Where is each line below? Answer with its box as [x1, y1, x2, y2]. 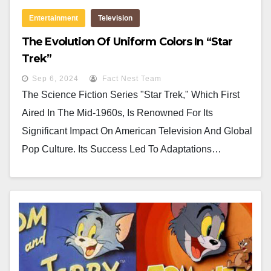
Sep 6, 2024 [32, 74, 79, 83]
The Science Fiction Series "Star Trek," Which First [22, 90, 240, 100]
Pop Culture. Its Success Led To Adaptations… [22, 144, 221, 154]
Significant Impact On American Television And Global [22, 126, 252, 136]
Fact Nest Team [100, 74, 162, 83]
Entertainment [29, 14, 78, 22]
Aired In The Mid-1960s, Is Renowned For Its [22, 108, 213, 118]
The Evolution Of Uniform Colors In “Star [22, 35, 233, 48]
